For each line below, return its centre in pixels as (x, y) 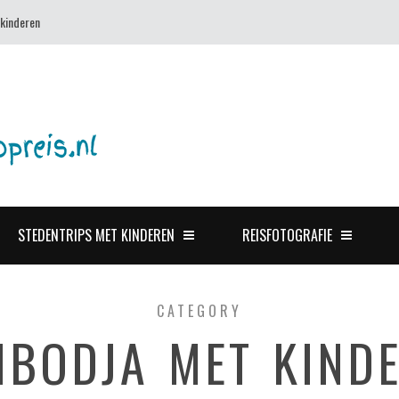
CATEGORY (199, 311)
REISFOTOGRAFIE (287, 235)
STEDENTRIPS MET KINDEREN (96, 235)
